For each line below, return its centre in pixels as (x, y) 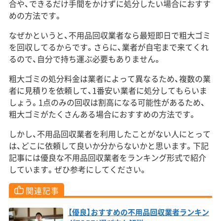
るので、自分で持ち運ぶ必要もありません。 (85, 58)
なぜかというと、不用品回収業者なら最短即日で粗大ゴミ (110, 35)
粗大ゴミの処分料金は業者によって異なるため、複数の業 (110, 78)
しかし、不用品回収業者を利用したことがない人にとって (110, 133)
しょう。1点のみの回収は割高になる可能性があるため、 (107, 102)
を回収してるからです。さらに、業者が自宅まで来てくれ (109, 47)
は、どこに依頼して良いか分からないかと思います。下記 (109, 145)
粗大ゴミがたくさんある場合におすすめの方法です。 (102, 114)
